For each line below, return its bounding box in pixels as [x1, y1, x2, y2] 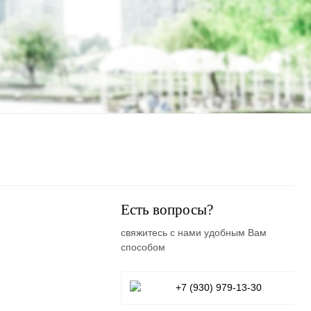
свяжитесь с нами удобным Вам [121, 227, 267, 239]
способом [121, 242, 165, 253]
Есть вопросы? [121, 201, 213, 219]
